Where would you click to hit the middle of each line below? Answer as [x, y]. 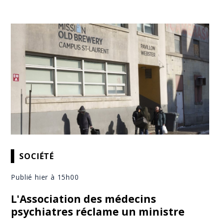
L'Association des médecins [84, 199]
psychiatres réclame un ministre [98, 212]
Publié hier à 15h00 [45, 177]
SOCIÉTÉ [37, 156]
